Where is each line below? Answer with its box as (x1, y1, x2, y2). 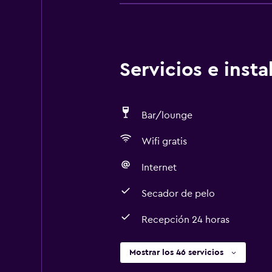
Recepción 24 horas (141, 215, 229, 225)
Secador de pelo (141, 189, 215, 199)
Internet (141, 163, 177, 172)
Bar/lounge (141, 110, 192, 120)
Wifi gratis (141, 137, 187, 146)
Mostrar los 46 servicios (129, 248, 223, 257)
